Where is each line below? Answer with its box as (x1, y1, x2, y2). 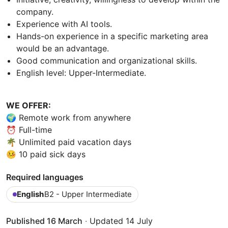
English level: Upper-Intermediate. (16, 67, 146, 78)
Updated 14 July (90, 215, 153, 226)
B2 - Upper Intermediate (44, 189, 132, 199)
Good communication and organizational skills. (16, 55, 197, 66)
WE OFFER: (6, 100, 51, 110)
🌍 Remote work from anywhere (6, 112, 131, 123)
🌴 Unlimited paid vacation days (6, 136, 134, 147)
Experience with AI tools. (16, 18, 112, 29)
